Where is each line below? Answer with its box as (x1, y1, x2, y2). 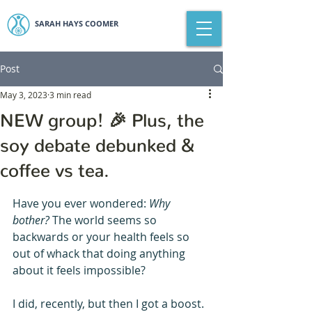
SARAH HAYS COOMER (35, 18, 118, 29)
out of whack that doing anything (13, 246, 188, 261)
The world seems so (52, 212, 159, 228)
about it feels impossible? (13, 263, 146, 278)
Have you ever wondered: (13, 196, 149, 211)
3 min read (49, 89, 91, 100)
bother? (13, 212, 52, 228)
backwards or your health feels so (13, 229, 192, 244)
